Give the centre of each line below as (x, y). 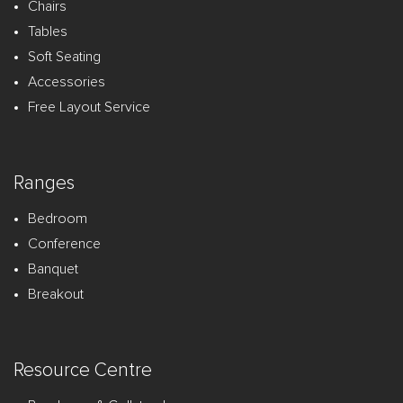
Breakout (56, 294)
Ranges (44, 183)
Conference (64, 243)
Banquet (53, 269)
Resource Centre (83, 370)
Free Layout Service (89, 107)
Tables (48, 31)
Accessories (67, 81)
